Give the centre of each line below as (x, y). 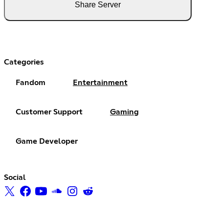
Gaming (124, 112)
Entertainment (100, 82)
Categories (24, 62)
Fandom (31, 82)
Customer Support (49, 112)
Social (15, 177)
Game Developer (47, 141)
